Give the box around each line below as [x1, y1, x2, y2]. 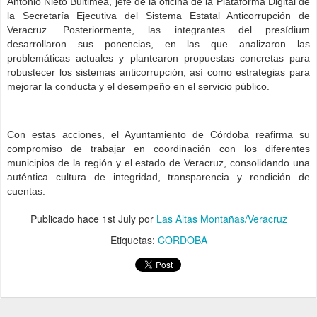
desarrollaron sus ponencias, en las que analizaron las [7, 38, 310, 50]
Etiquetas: [110, 233, 158, 248]
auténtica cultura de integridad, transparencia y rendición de [7, 171, 310, 183]
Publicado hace [30, 212, 102, 226]
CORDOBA [157, 233, 207, 248]
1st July [101, 212, 136, 226]
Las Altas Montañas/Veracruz [156, 212, 287, 226]
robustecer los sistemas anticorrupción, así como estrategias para [7, 67, 310, 79]
